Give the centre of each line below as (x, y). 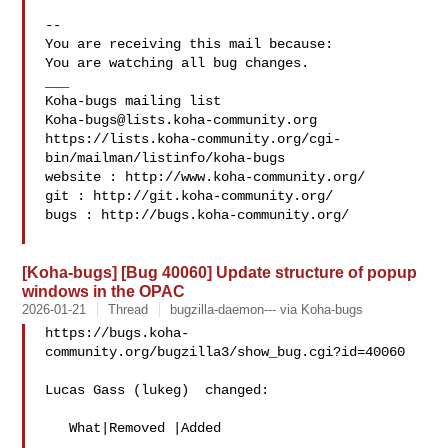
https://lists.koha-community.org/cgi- (193, 139)
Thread (128, 309)
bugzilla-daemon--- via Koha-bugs (267, 309)
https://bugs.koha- (117, 333)
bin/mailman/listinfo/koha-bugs (165, 158)
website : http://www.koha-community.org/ (205, 177)
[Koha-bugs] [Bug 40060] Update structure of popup (220, 272)
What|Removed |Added (57, 428)
